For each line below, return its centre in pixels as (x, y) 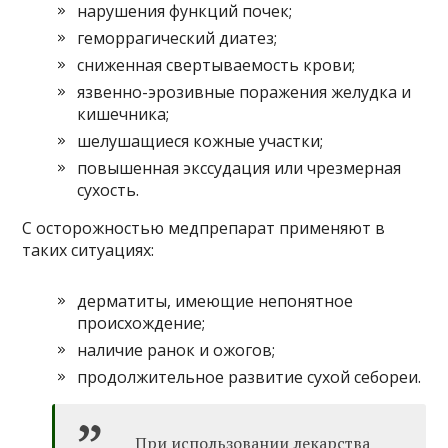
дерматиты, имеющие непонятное (215, 301)
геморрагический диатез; (177, 38)
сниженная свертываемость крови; (216, 65)
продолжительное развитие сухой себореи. (249, 377)
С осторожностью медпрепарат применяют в (204, 228)
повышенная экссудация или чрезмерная (239, 168)
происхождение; (141, 323)
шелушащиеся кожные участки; (200, 141)
